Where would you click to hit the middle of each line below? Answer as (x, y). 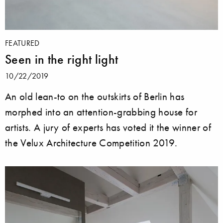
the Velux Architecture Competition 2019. (91, 143)
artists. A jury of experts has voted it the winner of (108, 127)
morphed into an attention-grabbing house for (101, 112)
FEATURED (22, 43)
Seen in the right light (62, 59)
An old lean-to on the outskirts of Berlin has (95, 97)
